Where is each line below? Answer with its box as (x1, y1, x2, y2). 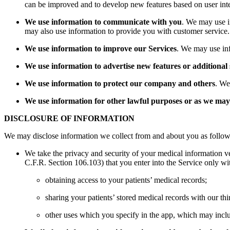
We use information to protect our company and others (25, 79, 215, 88)
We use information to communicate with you (25, 17, 182, 26)
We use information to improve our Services (25, 44, 177, 53)
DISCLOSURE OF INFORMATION (4, 114, 135, 123)
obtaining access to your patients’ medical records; (45, 176, 207, 184)
